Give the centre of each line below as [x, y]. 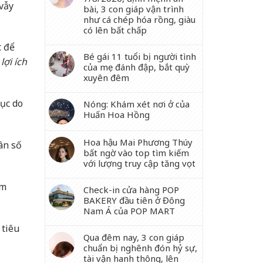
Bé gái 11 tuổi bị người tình [140, 56]
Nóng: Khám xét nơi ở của [136, 104]
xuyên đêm [106, 77]
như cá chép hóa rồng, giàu [139, 19]
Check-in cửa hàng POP [131, 190]
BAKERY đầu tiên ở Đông [134, 200]
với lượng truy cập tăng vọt [139, 163]
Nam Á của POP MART [129, 211]
